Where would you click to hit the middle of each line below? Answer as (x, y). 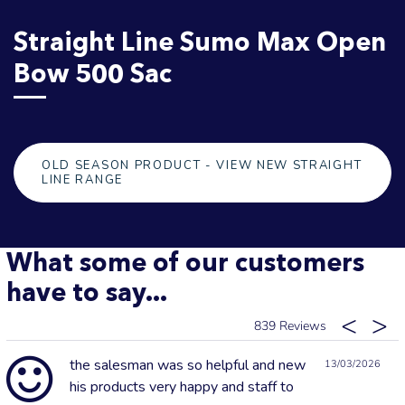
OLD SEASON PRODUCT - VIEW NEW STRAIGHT (202, 165)
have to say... (87, 292)
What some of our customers (185, 262)
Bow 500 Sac (93, 73)
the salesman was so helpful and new (188, 365)
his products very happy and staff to (182, 386)
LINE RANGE (82, 179)
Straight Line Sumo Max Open (200, 41)
